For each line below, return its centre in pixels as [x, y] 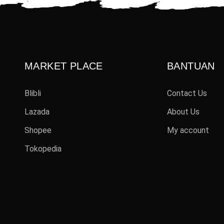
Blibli [33, 93]
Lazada [37, 112]
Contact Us [187, 93]
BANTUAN [191, 66]
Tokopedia [43, 149]
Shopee [38, 130]
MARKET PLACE [64, 66]
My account [188, 130]
